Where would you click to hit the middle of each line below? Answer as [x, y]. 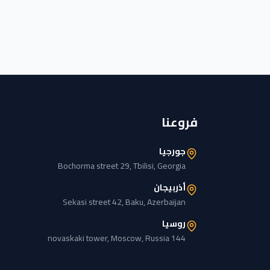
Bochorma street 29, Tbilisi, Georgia [122, 166]
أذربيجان [170, 187]
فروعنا [180, 122]
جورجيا [172, 151]
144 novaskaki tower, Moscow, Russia [178, 238]
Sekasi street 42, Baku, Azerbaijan [124, 202]
